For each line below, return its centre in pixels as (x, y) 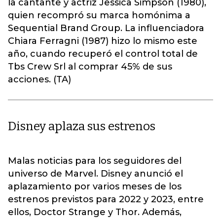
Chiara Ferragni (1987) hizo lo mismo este (103, 41)
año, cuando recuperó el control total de (103, 54)
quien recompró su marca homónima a (99, 15)
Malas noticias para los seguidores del (95, 161)
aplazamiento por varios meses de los (95, 186)
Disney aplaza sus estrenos (82, 126)
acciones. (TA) (39, 79)
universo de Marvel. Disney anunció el (95, 174)
